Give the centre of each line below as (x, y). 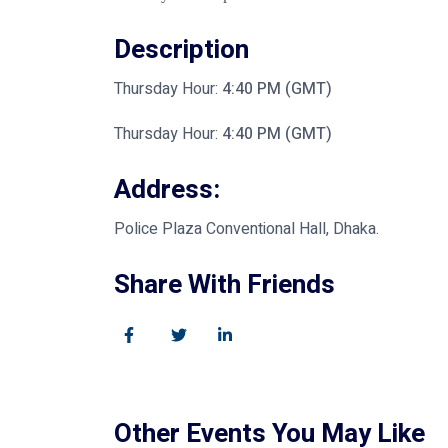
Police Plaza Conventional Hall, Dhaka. (246, 229)
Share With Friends (224, 285)
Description (181, 50)
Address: (167, 190)
